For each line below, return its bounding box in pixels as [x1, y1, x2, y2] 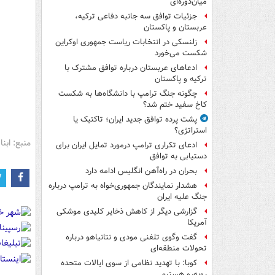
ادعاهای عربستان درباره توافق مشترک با [64, 62, 197, 74]
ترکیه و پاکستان [155, 73, 207, 85]
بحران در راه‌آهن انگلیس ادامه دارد [85, 165, 197, 177]
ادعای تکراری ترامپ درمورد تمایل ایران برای [56, 139, 197, 152]
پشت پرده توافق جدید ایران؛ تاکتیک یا [73, 114, 197, 126]
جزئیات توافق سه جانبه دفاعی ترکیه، [75, 10, 197, 23]
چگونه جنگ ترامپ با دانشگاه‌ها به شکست [58, 88, 197, 100]
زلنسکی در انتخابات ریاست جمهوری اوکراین [55, 36, 197, 48]
